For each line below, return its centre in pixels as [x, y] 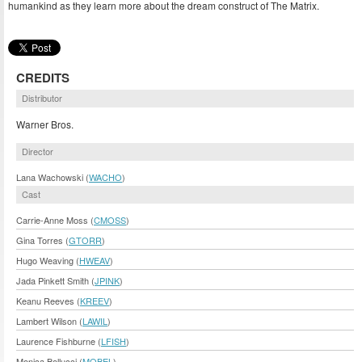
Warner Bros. [45, 124]
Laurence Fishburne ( [59, 341]
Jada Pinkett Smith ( [55, 281]
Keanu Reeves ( [48, 301]
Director [38, 152]
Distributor [42, 97]
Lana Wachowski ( [53, 177]
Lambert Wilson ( [49, 321]
